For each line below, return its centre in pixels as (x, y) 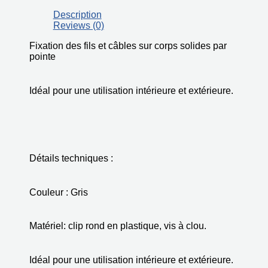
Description (77, 14)
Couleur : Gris (58, 192)
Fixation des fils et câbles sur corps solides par (128, 45)
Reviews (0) (78, 25)
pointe (42, 56)
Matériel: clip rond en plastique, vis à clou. (118, 226)
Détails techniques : (71, 158)
